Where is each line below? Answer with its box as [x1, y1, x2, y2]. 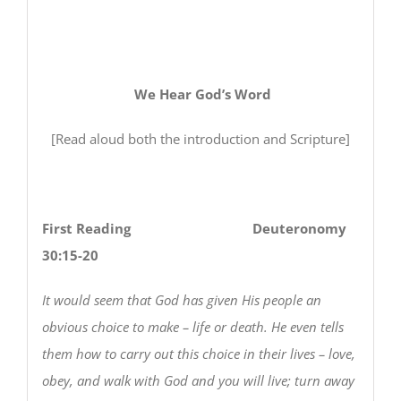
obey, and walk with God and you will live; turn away [41, 371, 354, 389]
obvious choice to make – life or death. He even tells [41, 317, 344, 336]
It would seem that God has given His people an [41, 290, 321, 309]
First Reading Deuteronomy [41, 218, 346, 237]
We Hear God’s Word [126, 84, 275, 103]
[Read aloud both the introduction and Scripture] [51, 129, 350, 148]
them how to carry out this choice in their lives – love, [41, 344, 355, 363]
